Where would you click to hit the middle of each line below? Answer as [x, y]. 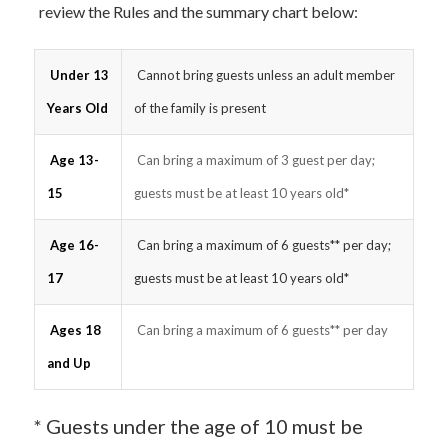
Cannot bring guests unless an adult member [264, 75]
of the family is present [199, 108]
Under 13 [79, 75]
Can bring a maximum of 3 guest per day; [254, 160]
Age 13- [74, 160]
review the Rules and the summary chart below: [198, 11]
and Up [70, 363]
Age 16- [74, 245]
